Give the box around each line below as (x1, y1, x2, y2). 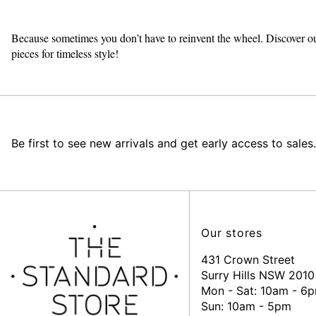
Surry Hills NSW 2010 (201, 268, 315, 282)
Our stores (201, 226, 262, 240)
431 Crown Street (201, 253, 295, 267)
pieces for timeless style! (11, 46, 119, 61)
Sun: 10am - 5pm (201, 299, 291, 313)
